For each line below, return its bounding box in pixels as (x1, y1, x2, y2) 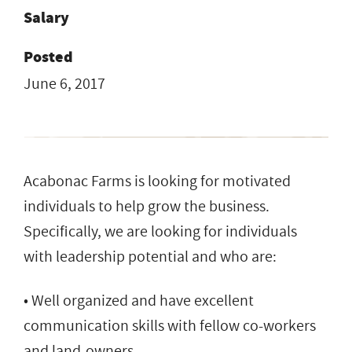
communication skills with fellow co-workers (24, 314, 316, 337)
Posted (24, 46, 73, 68)
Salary (24, 6, 69, 28)
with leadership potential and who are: (24, 245, 277, 268)
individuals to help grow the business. (24, 195, 269, 218)
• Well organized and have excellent (24, 289, 254, 312)
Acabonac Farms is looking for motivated (24, 170, 291, 192)
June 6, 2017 (24, 72, 105, 95)
